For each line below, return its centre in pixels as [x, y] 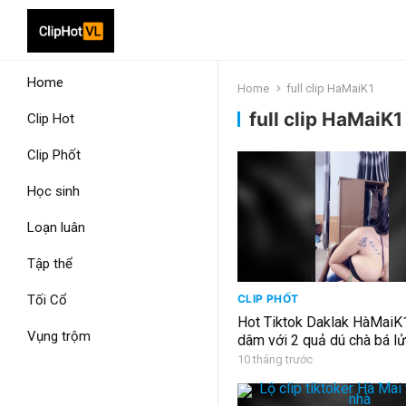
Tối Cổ [47, 300]
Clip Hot [51, 119]
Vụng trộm [59, 336]
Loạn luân [56, 227]
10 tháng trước [275, 360]
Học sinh [53, 191]
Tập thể [50, 264]
